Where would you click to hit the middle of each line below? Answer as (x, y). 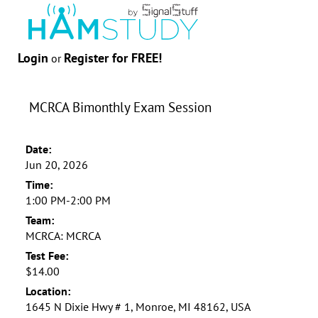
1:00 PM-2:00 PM (68, 200)
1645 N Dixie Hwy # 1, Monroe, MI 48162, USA (138, 306)
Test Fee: (46, 255)
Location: (48, 291)
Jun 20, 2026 (56, 164)
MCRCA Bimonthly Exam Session (120, 106)
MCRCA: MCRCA (63, 235)
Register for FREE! (113, 57)
